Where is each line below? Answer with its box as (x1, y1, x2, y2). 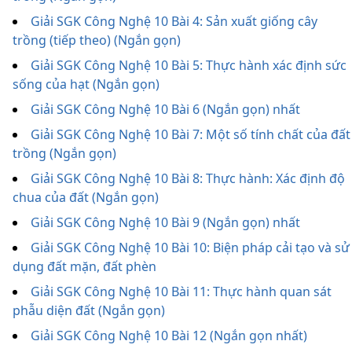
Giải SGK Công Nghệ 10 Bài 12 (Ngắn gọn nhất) (31, 327, 307, 344)
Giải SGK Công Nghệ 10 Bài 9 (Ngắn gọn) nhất (31, 214, 300, 231)
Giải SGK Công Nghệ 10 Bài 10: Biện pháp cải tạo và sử (31, 239, 350, 256)
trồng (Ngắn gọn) (13, 145, 116, 162)
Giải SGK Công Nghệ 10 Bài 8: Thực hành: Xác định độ (31, 170, 345, 187)
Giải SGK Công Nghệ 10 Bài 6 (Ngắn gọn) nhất (31, 101, 300, 118)
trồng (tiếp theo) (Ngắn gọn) (13, 31, 181, 49)
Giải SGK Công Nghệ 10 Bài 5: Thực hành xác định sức (31, 57, 346, 74)
